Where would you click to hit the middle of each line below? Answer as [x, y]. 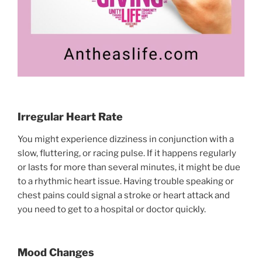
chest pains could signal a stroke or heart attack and [124, 195]
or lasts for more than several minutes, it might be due [129, 167]
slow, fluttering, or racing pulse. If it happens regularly [127, 153]
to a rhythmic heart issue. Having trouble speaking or [126, 181]
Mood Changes [56, 253]
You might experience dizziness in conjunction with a [126, 139]
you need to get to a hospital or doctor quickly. [112, 209]
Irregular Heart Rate [70, 117]
